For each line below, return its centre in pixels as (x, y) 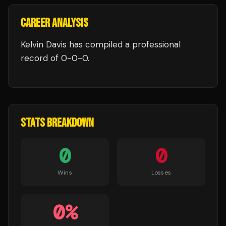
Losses (161, 173)
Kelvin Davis (44, 44)
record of (40, 58)
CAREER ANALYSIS (54, 23)
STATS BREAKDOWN (57, 123)
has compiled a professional (124, 44)
